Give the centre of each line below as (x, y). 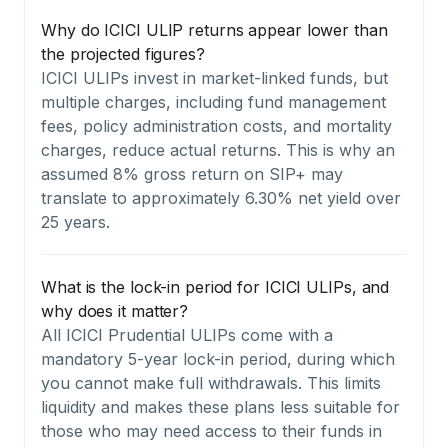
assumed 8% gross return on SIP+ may (192, 173)
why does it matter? (115, 310)
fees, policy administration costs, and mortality (216, 125)
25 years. (75, 221)
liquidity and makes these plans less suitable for (220, 406)
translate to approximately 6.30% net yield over (221, 197)
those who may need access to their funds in (211, 430)
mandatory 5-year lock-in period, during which (218, 358)
